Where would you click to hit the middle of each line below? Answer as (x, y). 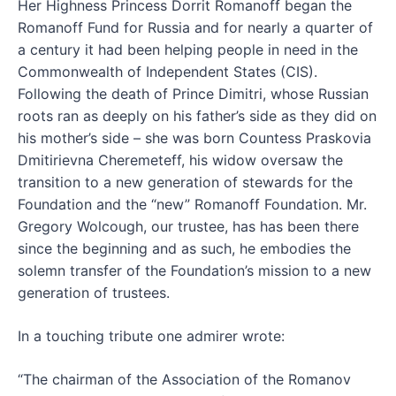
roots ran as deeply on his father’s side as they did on (197, 116)
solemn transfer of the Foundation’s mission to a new (194, 271)
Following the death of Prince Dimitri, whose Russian (193, 94)
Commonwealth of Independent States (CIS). (168, 72)
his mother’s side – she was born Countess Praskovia (194, 138)
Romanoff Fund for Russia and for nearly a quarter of (195, 28)
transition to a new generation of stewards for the (185, 183)
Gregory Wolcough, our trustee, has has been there (188, 227)
